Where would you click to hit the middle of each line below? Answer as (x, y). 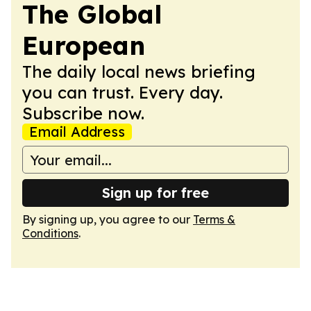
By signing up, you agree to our (108, 219)
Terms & (214, 219)
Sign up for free (155, 193)
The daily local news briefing (139, 72)
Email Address (77, 132)
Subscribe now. (83, 113)
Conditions (50, 233)
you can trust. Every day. (123, 92)
